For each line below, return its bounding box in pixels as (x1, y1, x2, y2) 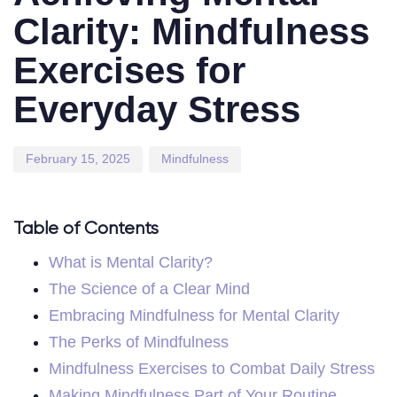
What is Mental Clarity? (49, 253, 213, 271)
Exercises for (13, 49, 245, 91)
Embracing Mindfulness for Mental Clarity (49, 306, 339, 324)
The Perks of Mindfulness (49, 332, 229, 351)
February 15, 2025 (26, 152, 130, 167)
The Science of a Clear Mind (49, 279, 250, 298)
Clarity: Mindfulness (13, 10, 370, 52)
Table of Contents (13, 219, 159, 238)
